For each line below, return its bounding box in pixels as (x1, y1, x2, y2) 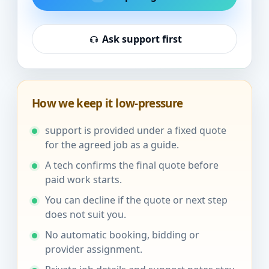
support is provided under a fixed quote (45, 123, 226, 137)
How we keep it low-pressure (32, 95, 183, 110)
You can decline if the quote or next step (45, 193, 228, 207)
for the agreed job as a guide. (45, 138, 179, 151)
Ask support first (101, 32, 182, 46)
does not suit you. (45, 207, 126, 221)
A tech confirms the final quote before (45, 158, 219, 172)
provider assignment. (45, 242, 142, 256)
